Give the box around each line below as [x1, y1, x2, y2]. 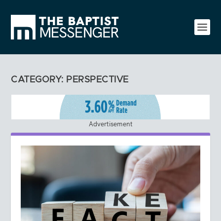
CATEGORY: [11, 75, 67, 84]
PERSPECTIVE [66, 75, 129, 84]
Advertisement [88, 119, 133, 128]
